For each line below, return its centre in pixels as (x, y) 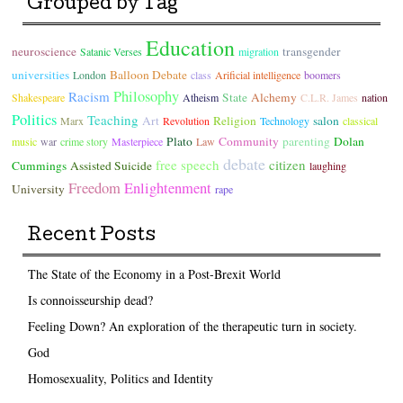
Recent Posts (92, 236)
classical (361, 120)
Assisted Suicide (112, 165)
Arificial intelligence (258, 74)
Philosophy (147, 96)
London (90, 74)
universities (41, 74)
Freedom (95, 188)
